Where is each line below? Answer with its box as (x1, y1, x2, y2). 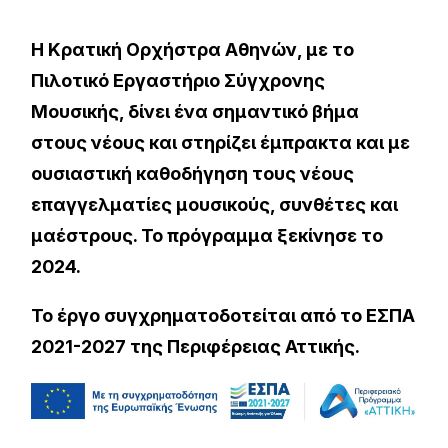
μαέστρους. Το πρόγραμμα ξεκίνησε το (31, 225, 384, 246)
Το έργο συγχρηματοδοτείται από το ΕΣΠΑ (31, 305, 416, 326)
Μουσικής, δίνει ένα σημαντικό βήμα (31, 101, 360, 122)
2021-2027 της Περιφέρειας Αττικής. (31, 336, 361, 357)
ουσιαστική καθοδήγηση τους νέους (31, 163, 355, 184)
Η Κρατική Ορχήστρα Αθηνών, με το (31, 39, 355, 60)
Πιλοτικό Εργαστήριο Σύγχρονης (31, 70, 326, 91)
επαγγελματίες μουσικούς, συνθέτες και (31, 194, 399, 215)
